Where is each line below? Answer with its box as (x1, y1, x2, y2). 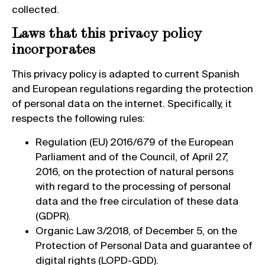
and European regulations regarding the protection (12, 83, 253, 95)
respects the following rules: (12, 112, 145, 124)
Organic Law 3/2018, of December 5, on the (35, 224, 237, 236)
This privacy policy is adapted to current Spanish (12, 68, 240, 80)
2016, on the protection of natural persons (35, 165, 234, 177)
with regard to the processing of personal (35, 180, 231, 192)
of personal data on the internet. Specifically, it (12, 98, 232, 109)
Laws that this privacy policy (12, 24, 202, 42)
